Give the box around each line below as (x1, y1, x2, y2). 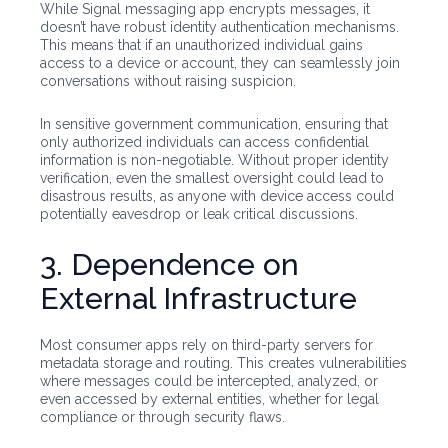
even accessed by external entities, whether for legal (40, 391, 379, 408)
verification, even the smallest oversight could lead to (40, 170, 384, 187)
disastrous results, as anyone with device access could (40, 188, 394, 205)
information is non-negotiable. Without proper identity (40, 152, 389, 169)
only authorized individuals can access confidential (40, 134, 369, 151)
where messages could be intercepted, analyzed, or (40, 373, 378, 390)
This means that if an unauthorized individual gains (40, 37, 363, 54)
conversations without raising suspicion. (40, 73, 296, 90)
